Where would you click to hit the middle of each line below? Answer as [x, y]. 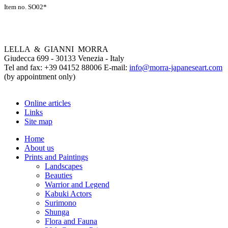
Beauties [59, 176]
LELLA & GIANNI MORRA [56, 49]
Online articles [48, 103]
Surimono [61, 203]
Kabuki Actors [68, 194]
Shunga [57, 212]
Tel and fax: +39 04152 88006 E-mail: [67, 68]
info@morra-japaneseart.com [176, 68]
